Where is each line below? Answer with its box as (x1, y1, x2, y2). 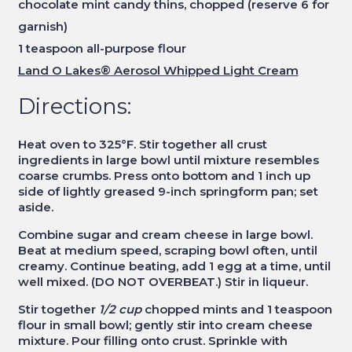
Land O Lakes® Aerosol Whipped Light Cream (17, 62, 299, 78)
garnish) (17, 18, 68, 34)
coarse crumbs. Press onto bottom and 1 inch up (17, 168, 310, 183)
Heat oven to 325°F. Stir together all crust (17, 137, 267, 152)
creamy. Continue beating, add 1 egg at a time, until (17, 258, 331, 273)
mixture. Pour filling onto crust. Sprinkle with (17, 333, 288, 348)
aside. (17, 200, 53, 214)
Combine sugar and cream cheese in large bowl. (17, 227, 313, 242)
